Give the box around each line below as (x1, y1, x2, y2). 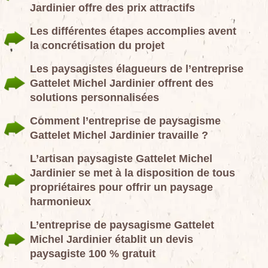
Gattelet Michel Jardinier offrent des (30, 77, 214, 89)
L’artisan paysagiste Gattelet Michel (30, 152, 212, 165)
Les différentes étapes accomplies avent (30, 25, 236, 37)
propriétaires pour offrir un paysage (30, 181, 213, 193)
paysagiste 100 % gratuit (30, 247, 156, 260)
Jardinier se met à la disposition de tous (30, 166, 235, 179)
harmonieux (30, 195, 91, 208)
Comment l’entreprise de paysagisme (30, 114, 221, 127)
